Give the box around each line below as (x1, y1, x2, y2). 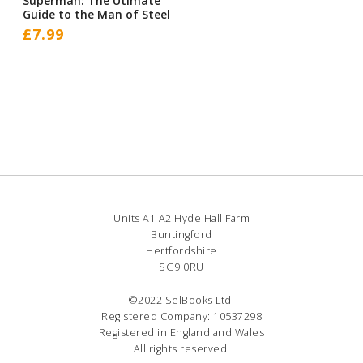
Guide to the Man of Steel (23, 6, 170, 23)
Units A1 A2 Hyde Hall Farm (113, 211, 250, 225)
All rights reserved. (133, 342, 230, 357)
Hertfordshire (146, 243, 217, 258)
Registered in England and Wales (98, 326, 265, 340)
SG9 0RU (159, 259, 204, 274)
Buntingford (151, 227, 212, 241)
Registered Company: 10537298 (101, 310, 262, 324)
